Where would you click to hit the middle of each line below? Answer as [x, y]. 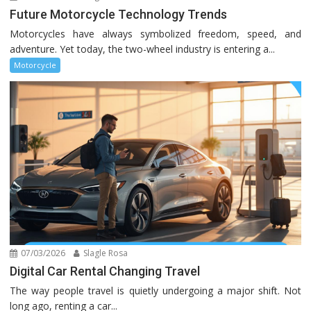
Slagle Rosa [105, 253]
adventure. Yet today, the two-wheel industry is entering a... [143, 49]
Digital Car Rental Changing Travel [105, 271]
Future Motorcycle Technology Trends [119, 15]
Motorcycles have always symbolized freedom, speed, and [155, 34]
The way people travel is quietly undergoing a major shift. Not [155, 290]
